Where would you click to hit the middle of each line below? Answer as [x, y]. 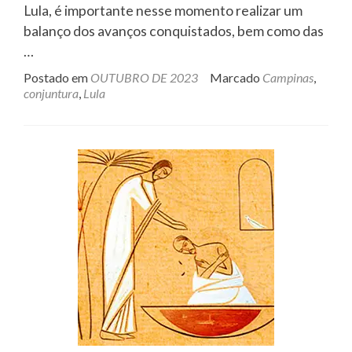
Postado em [57, 77]
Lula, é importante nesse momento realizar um [163, 11]
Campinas [288, 77]
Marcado [236, 77]
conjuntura [51, 93]
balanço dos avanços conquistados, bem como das [174, 31]
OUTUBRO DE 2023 [144, 77]
